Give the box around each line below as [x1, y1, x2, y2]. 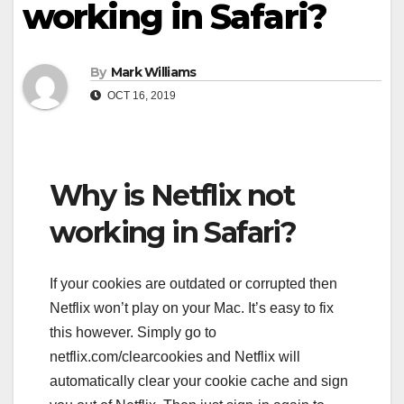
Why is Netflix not [50, 178, 295, 214]
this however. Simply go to [50, 324, 216, 340]
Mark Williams [110, 64, 197, 81]
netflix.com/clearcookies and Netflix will [50, 348, 300, 364]
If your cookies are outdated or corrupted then [50, 275, 337, 291]
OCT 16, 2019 [105, 89, 176, 103]
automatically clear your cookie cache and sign [50, 372, 348, 389]
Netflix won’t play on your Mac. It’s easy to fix [50, 299, 334, 316]
